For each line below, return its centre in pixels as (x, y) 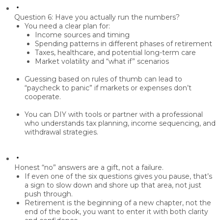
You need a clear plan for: (67, 26)
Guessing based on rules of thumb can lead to (103, 79)
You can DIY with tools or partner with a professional (114, 115)
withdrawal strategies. (61, 132)
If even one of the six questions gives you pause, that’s (118, 177)
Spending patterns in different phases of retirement (124, 44)
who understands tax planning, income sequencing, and (120, 124)
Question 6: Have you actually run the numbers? (97, 17)
